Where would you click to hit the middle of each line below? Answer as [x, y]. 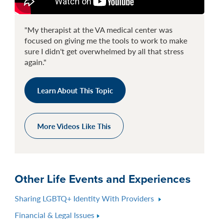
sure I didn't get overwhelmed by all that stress [104, 51]
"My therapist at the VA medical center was [99, 29]
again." [35, 62]
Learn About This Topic [75, 90]
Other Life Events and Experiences [103, 179]
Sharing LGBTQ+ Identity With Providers [85, 198]
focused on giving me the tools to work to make [106, 40]
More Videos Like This [74, 126]
